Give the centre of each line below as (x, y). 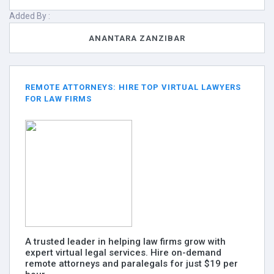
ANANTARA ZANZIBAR (137, 38)
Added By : (30, 16)
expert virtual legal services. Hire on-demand (123, 253)
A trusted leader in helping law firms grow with (125, 242)
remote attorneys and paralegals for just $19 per (131, 264)
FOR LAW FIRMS (58, 99)
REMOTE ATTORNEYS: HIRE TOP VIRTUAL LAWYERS (133, 87)
